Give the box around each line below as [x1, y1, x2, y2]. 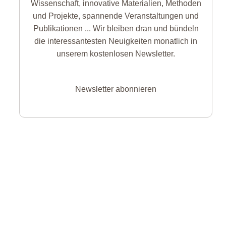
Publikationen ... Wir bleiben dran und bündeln [33, 24, 199, 33]
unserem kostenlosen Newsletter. [56, 49, 176, 58]
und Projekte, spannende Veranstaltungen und [33, 11, 199, 20]
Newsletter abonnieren [75, 84, 157, 93]
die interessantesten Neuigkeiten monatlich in [34, 36, 198, 45]
